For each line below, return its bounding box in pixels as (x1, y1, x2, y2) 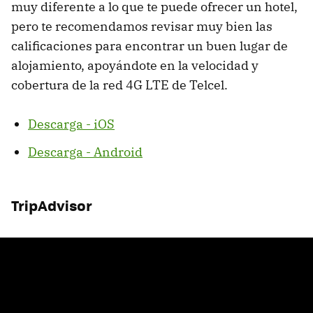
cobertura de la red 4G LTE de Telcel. (11, 76, 228, 93)
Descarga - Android (28, 143, 143, 160)
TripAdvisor (11, 194, 92, 216)
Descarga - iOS (28, 115, 115, 132)
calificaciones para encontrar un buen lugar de (11, 37, 288, 54)
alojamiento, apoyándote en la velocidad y (11, 57, 259, 73)
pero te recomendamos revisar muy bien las (11, 17, 272, 34)
